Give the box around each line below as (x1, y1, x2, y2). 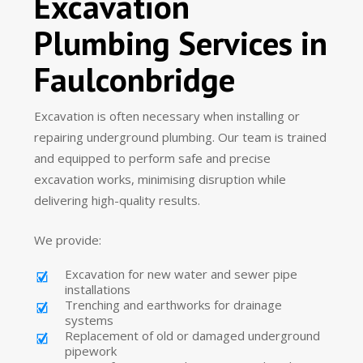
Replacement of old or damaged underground (65, 327, 321, 344)
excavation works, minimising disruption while (34, 171, 287, 188)
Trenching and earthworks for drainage (65, 296, 283, 313)
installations (65, 280, 131, 297)
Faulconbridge (34, 58, 236, 101)
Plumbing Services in (34, 21, 328, 65)
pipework (65, 342, 117, 359)
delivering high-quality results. (34, 192, 201, 209)
